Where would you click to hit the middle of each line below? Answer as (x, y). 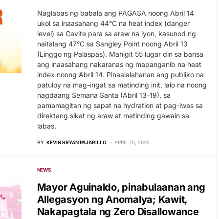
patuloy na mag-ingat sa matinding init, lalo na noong (122, 85)
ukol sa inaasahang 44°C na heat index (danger (113, 23)
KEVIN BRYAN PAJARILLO (76, 142)
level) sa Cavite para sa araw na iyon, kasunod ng (116, 33)
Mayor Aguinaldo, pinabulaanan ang (121, 187)
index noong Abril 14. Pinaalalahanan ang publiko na (120, 75)
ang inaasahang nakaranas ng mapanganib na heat (119, 64)
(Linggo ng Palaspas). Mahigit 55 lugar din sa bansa (120, 54)
